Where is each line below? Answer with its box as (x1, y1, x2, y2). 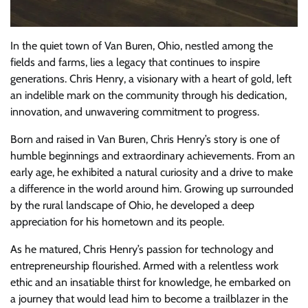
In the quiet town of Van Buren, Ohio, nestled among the (10, 38, 273, 52)
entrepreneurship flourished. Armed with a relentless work (10, 258, 278, 272)
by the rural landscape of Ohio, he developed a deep (10, 198, 254, 212)
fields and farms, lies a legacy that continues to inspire (10, 55, 260, 69)
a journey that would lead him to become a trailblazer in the (10, 291, 288, 305)
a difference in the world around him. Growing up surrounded (10, 181, 294, 195)
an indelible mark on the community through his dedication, (10, 88, 287, 102)
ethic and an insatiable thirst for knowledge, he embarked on (10, 275, 291, 289)
